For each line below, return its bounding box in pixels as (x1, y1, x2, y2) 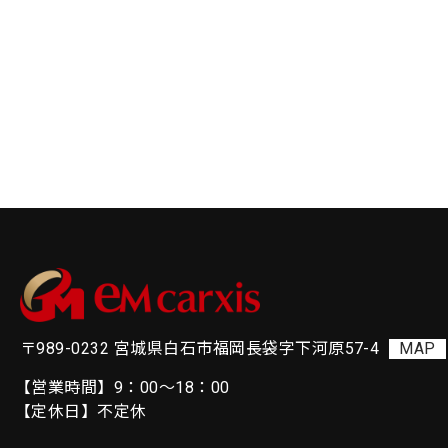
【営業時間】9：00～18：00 (15, 378, 230, 398)
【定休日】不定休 (15, 402, 147, 422)
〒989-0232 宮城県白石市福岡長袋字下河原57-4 (20, 339, 380, 359)
